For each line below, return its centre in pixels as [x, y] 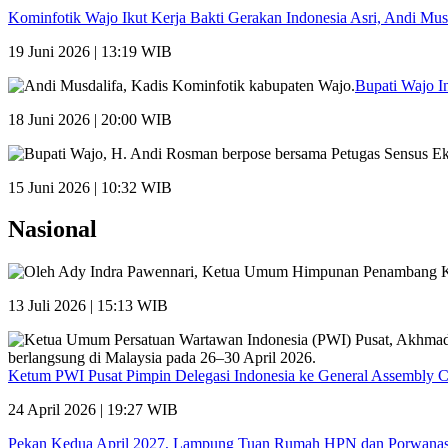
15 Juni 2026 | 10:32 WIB [90, 187]
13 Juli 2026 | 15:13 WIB [88, 306]
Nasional [52, 229]
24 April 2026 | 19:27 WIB [93, 410]
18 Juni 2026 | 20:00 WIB [90, 119]
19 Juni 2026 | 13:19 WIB [90, 51]
